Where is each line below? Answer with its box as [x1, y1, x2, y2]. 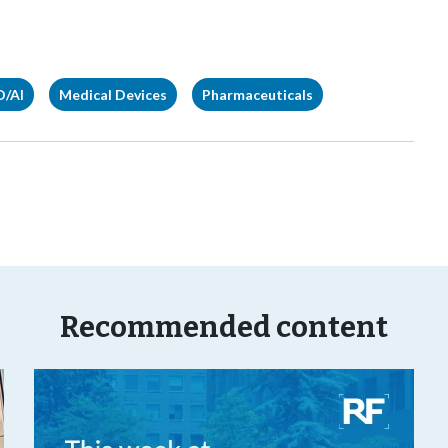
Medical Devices [59, 86, 167, 103]
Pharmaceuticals [202, 86, 313, 103]
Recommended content [60, 310, 388, 345]
